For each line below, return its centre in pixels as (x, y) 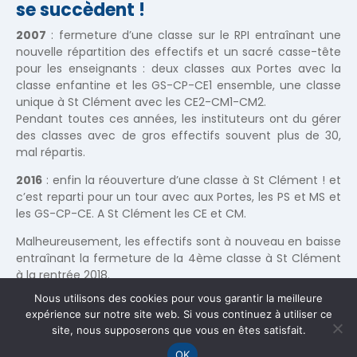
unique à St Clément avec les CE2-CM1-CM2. (141, 102)
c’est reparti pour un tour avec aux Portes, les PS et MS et (178, 197)
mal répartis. (51, 152)
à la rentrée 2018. (63, 275)
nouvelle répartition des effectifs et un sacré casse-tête (178, 52)
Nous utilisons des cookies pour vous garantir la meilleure (178, 298)
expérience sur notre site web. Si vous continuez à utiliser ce (178, 314)
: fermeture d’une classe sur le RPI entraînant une (194, 35)
